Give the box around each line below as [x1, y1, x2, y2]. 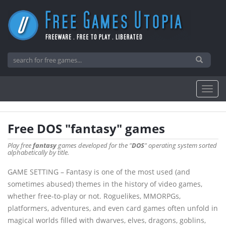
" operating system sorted [144, 141, 217, 150]
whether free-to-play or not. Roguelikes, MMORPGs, [8, 191, 181, 201]
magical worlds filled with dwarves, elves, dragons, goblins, [8, 215, 206, 225]
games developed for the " [56, 141, 132, 150]
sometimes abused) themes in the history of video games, [8, 179, 202, 189]
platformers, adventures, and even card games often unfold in [8, 203, 218, 213]
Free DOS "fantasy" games [8, 120, 165, 137]
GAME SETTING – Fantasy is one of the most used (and [8, 167, 190, 177]
